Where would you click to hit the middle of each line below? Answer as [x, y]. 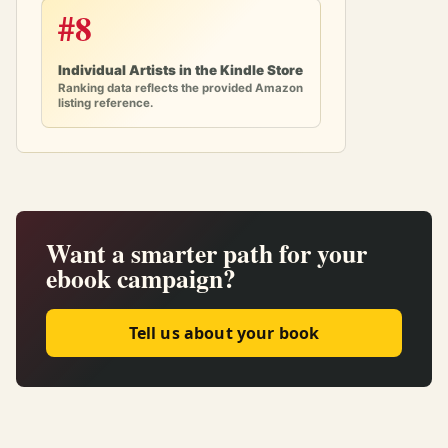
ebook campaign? [141, 277]
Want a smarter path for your [206, 252]
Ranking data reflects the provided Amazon [180, 87]
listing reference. [105, 102]
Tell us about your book [224, 332]
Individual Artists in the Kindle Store [180, 69]
